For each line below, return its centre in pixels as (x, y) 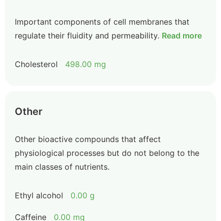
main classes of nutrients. (62, 167)
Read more (182, 36)
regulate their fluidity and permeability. (87, 36)
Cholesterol (36, 64)
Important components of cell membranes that (102, 22)
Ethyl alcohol (39, 195)
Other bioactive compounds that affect (88, 139)
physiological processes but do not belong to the (107, 153)
